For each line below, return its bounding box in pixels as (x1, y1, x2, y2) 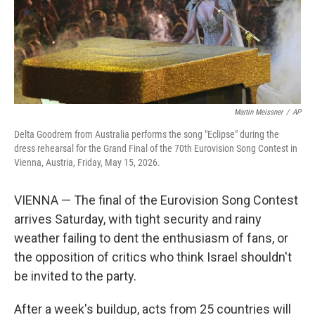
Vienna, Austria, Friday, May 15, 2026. (14, 157, 160, 168)
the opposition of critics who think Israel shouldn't (14, 250, 292, 264)
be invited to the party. (14, 269, 136, 283)
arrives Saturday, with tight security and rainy (14, 212, 262, 226)
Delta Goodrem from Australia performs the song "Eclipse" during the (14, 129, 279, 140)
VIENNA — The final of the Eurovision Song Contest (14, 193, 298, 207)
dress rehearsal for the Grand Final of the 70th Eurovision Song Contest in (14, 143, 297, 154)
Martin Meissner (234, 108, 283, 117)
